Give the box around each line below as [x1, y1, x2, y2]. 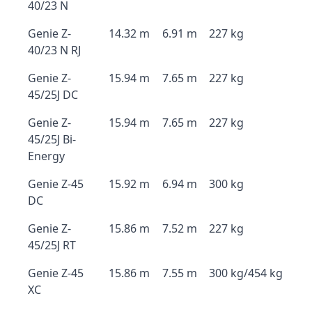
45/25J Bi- [28, 132, 76, 147]
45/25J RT [28, 237, 76, 253]
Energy [28, 148, 65, 164]
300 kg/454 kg [209, 265, 283, 281]
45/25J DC [28, 87, 78, 102]
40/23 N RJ [28, 42, 81, 58]
